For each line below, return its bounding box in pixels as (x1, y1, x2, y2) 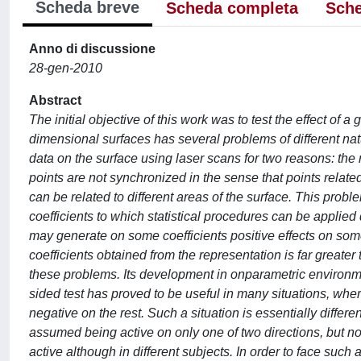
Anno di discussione (29, 42, 156, 56)
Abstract (29, 93, 81, 107)
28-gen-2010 (29, 61, 102, 75)
